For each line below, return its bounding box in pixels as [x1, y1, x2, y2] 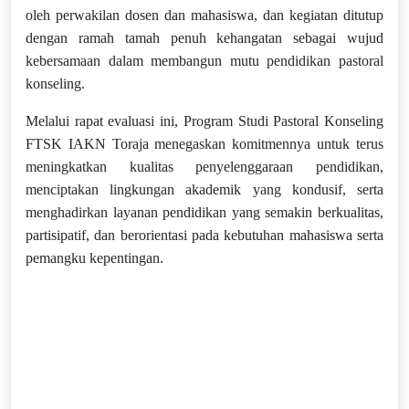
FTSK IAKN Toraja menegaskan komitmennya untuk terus [26, 136, 383, 152]
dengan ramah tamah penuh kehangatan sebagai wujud [26, 30, 383, 46]
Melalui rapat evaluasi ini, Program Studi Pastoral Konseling [26, 113, 383, 129]
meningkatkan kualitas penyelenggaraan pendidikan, [26, 159, 383, 174]
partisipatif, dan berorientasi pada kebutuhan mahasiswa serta [26, 227, 383, 243]
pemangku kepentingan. [26, 250, 163, 266]
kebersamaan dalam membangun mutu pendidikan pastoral [26, 53, 383, 68]
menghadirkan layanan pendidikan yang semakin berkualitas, [26, 204, 383, 220]
